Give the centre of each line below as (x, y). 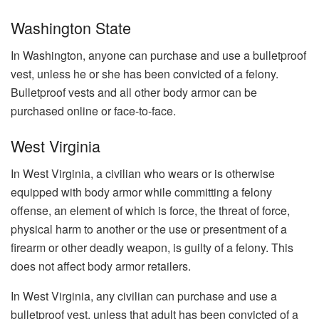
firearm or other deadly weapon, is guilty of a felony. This (152, 247)
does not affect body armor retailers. (101, 266)
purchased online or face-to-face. (93, 110)
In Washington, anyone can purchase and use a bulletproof (158, 55)
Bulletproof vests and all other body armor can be (134, 92)
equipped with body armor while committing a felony (141, 192)
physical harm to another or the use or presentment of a (149, 229)
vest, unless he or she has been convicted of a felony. (145, 73)
